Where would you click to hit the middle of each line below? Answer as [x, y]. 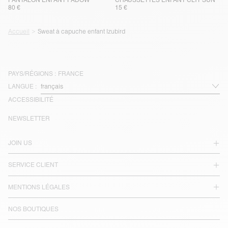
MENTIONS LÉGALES [39, 187]
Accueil [19, 31]
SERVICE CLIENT [33, 165]
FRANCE [71, 74]
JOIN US [20, 143]
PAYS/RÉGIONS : [32, 74]
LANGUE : [22, 86]
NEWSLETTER [29, 118]
